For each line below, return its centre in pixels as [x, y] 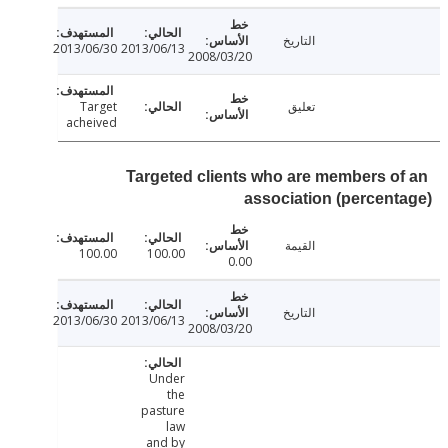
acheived [141, 123]
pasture [211, 411]
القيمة [349, 246]
